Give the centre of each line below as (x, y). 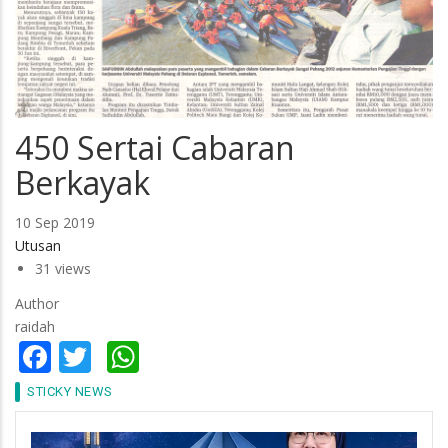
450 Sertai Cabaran (155, 147)
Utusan (38, 246)
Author (37, 303)
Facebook (121, 353)
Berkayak (82, 182)
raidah (35, 326)
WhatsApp (216, 353)
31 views (63, 269)
